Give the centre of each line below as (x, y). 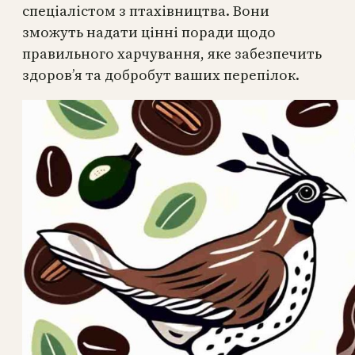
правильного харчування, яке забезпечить (172, 53)
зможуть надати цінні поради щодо (149, 32)
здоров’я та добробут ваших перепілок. (161, 74)
